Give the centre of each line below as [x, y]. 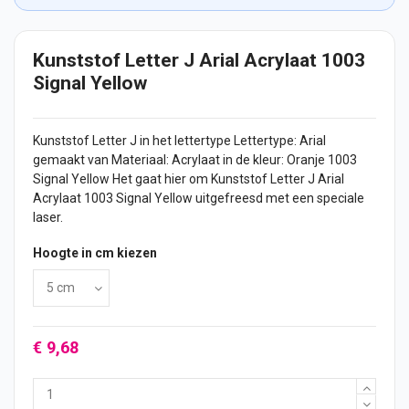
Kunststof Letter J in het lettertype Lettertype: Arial [179, 141]
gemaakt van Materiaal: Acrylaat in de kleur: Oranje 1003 [195, 160]
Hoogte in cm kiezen [95, 253]
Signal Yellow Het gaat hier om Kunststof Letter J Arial [189, 179]
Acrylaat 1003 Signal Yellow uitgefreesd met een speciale [199, 199]
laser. [48, 218]
